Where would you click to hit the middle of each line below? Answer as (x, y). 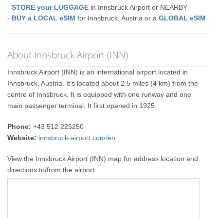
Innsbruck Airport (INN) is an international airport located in (98, 72)
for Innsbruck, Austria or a (117, 18)
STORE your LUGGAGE (50, 7)
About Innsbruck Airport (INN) (68, 54)
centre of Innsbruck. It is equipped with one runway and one (100, 94)
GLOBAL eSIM (182, 18)
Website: (22, 137)
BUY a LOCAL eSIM (44, 18)
